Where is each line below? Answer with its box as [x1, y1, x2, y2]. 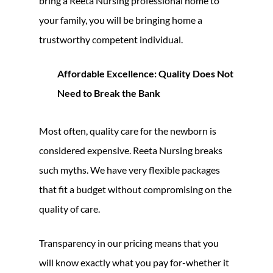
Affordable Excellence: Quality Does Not [57, 67, 233, 79]
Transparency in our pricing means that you [39, 236, 219, 249]
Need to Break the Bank [57, 87, 160, 99]
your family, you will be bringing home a [39, 13, 202, 26]
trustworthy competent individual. [39, 33, 183, 45]
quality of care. [39, 202, 100, 214]
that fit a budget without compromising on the [39, 183, 232, 195]
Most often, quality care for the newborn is [39, 124, 216, 136]
